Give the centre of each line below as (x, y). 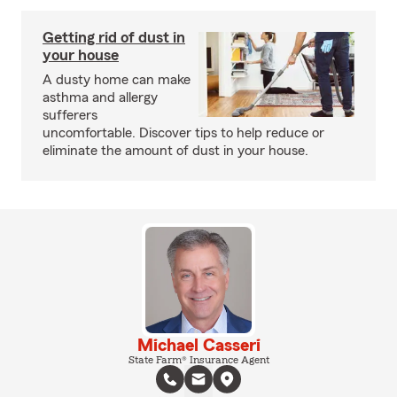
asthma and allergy (100, 97)
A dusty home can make (117, 80)
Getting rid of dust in (114, 37)
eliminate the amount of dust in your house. (175, 151)
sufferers (70, 115)
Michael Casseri (198, 346)
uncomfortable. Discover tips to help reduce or (183, 133)
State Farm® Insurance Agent (198, 360)
